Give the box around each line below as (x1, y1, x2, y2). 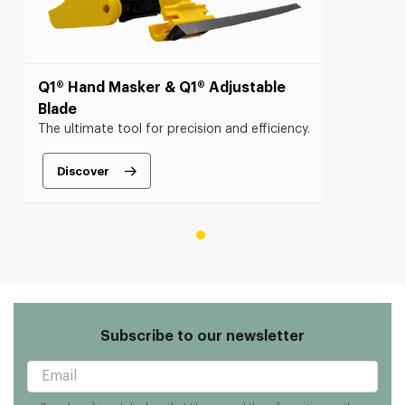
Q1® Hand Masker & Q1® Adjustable (38, 80, 286, 96)
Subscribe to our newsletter (100, 329, 305, 344)
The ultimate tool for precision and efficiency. (38, 123, 310, 137)
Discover (57, 165, 109, 177)
